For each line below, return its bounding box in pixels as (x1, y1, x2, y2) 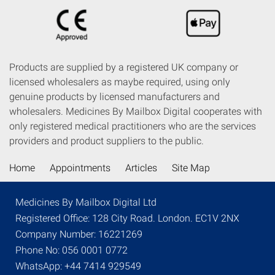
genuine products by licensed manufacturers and (9, 90, 220, 103)
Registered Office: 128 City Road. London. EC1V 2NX (15, 212, 239, 224)
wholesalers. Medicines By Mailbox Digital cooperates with (9, 105, 262, 117)
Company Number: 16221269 (15, 228, 142, 240)
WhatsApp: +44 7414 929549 (15, 260, 141, 272)
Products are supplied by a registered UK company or (9, 61, 238, 73)
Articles (125, 161, 157, 174)
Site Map (172, 161, 210, 174)
